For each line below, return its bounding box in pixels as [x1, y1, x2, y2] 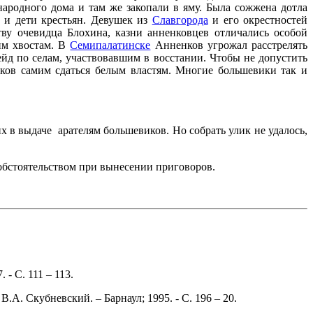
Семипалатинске [70, 38, 151, 51]
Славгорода [152, 13, 208, 26]
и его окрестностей [208, 13, 308, 26]
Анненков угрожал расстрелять [150, 38, 308, 51]
